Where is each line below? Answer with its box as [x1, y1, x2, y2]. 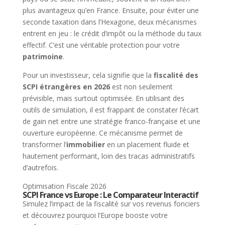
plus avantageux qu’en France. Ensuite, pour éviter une [22, 5, 199, 15]
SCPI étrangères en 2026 [22, 81, 110, 91]
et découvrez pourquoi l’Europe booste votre [22, 210, 168, 220]
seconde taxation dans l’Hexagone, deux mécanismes [22, 17, 197, 27]
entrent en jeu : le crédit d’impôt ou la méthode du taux [22, 28, 201, 38]
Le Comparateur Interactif [102, 189, 198, 200]
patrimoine [22, 51, 63, 61]
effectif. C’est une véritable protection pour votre [22, 40, 180, 50]
